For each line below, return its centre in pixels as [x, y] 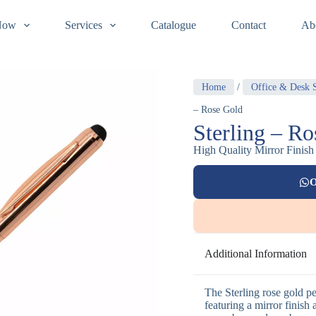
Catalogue [173, 25]
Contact [248, 25]
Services [83, 25]
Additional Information [256, 254]
